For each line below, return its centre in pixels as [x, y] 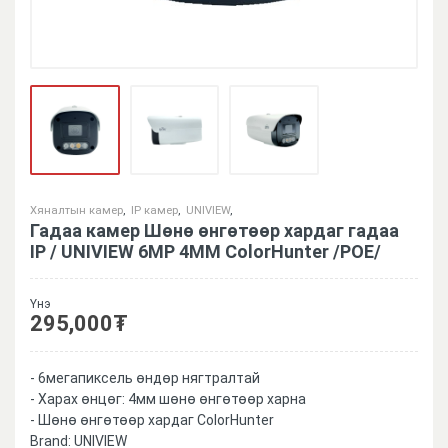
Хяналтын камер [76, 210]
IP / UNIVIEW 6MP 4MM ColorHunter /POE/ [205, 251]
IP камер [154, 210]
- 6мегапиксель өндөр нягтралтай [145, 377]
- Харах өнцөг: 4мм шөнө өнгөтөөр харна [168, 398]
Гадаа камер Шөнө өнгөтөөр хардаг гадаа [214, 230]
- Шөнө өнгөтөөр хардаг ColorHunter [152, 419]
